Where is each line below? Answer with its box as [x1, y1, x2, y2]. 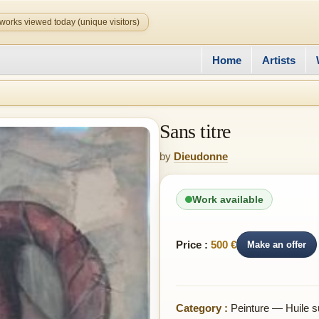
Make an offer [247, 239, 306, 250]
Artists [262, 53, 296, 66]
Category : [176, 302, 228, 314]
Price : [176, 238, 208, 251]
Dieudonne [174, 150, 228, 162]
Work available [192, 194, 263, 205]
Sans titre [159, 120, 231, 142]
